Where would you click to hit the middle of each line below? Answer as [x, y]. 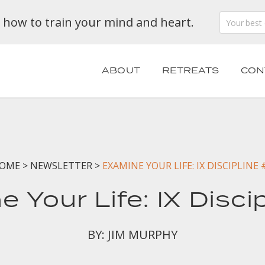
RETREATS [190, 71]
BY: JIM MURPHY [132, 235]
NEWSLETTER [61, 166]
